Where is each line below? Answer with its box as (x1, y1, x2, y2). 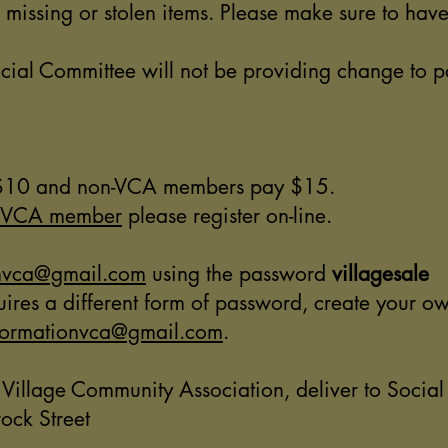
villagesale (332, 260, 429, 287)
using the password (146, 260, 332, 287)
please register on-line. (122, 202, 332, 229)
